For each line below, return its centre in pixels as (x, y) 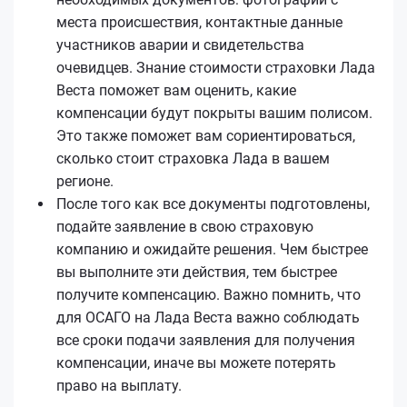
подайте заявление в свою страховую (185, 226)
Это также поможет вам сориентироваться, (206, 135)
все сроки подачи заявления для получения (206, 340)
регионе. (85, 181)
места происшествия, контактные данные (199, 22)
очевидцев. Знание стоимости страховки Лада (216, 67)
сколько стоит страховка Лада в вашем (193, 158)
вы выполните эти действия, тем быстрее (197, 272)
